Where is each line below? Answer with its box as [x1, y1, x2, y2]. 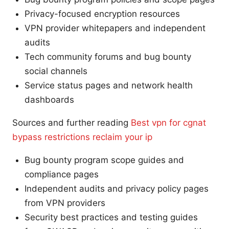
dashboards [25, 95, 74, 105]
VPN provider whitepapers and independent [25, 23, 205, 34]
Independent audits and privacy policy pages [25, 184, 209, 194]
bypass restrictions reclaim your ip [12, 132, 152, 143]
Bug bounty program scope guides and [25, 155, 184, 166]
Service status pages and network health [25, 80, 193, 91]
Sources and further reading [12, 118, 131, 128]
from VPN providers [25, 198, 105, 209]
